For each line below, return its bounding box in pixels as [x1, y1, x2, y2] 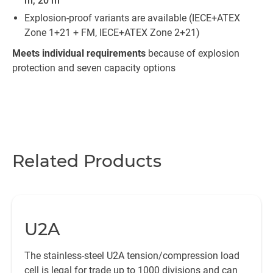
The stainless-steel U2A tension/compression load [24, 250, 239, 261]
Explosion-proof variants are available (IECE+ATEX [24, 12, 240, 24]
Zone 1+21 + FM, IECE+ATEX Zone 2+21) [24, 27, 200, 38]
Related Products [12, 151, 161, 171]
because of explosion [146, 48, 239, 59]
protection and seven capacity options [12, 62, 175, 74]
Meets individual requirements [12, 48, 146, 59]
